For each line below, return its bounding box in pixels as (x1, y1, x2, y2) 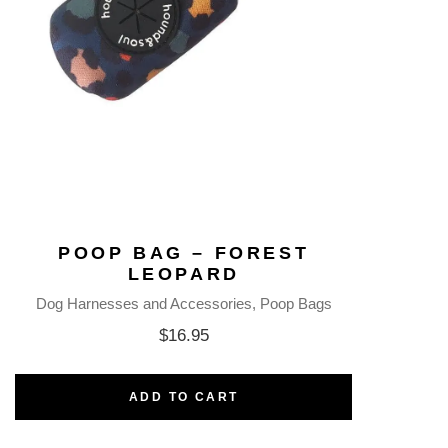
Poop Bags (259, 295, 332, 313)
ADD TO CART (128, 390, 239, 405)
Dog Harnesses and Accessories (35, 295, 252, 313)
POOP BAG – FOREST (58, 243, 310, 264)
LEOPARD (127, 264, 240, 285)
